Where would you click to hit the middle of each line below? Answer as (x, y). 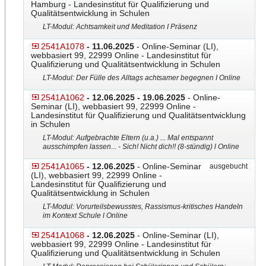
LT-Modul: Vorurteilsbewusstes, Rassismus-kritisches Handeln (143, 207)
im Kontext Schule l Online (85, 216)
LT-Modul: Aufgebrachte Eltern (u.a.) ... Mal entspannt (128, 138)
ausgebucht (227, 166)
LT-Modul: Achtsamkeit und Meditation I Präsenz (120, 27)
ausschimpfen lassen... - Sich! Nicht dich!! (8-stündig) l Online (141, 147)
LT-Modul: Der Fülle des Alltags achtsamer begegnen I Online (142, 78)
